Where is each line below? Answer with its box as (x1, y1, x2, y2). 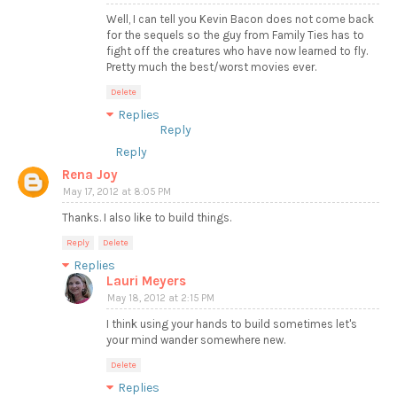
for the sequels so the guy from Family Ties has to (106, 28, 364, 43)
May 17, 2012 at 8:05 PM (63, 186, 171, 198)
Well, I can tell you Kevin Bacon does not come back (106, 12, 374, 27)
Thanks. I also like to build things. (62, 211, 231, 225)
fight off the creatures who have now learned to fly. (106, 44, 368, 58)
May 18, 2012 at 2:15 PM (107, 292, 214, 305)
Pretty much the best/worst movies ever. (106, 60, 316, 74)
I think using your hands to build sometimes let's (106, 317, 357, 331)
